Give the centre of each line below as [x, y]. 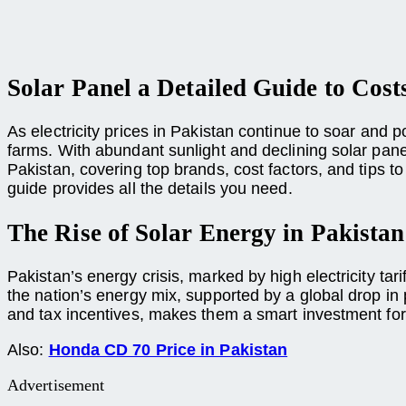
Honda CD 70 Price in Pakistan [168, 350]
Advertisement [56, 386]
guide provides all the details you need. [150, 189]
